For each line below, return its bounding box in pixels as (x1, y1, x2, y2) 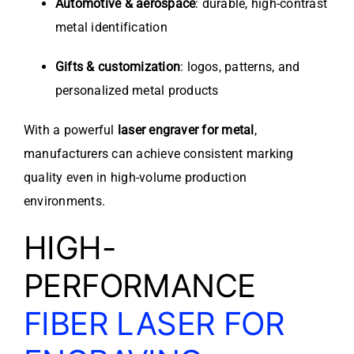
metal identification (55, 20, 168, 36)
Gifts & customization (55, 59, 181, 75)
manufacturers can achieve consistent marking (24, 146, 294, 162)
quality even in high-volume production (24, 170, 247, 186)
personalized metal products (55, 83, 219, 99)
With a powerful (24, 122, 118, 138)
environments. (24, 194, 106, 209)
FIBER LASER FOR (24, 304, 284, 344)
